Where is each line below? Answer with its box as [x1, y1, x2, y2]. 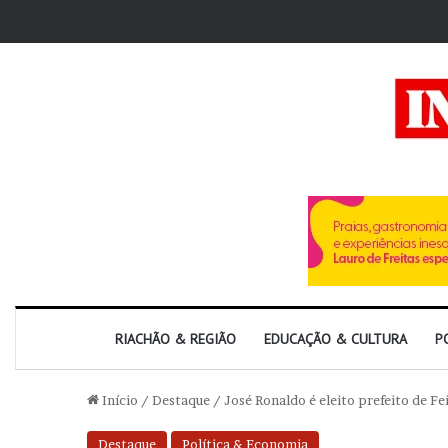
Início [99, 392, 138, 408]
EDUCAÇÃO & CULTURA [264, 330, 407, 348]
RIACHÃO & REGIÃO [115, 330, 236, 348]
